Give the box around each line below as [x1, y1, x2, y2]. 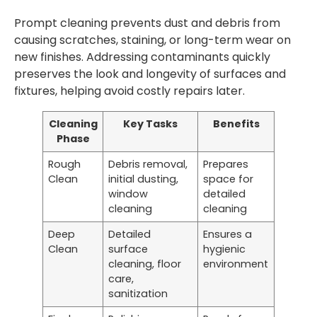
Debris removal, [108, 156, 188, 171]
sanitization [108, 286, 168, 301]
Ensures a [203, 226, 253, 241]
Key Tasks [123, 116, 178, 131]
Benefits [212, 116, 260, 131]
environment [203, 256, 269, 271]
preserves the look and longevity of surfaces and [14, 65, 286, 82]
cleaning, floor [108, 256, 182, 271]
